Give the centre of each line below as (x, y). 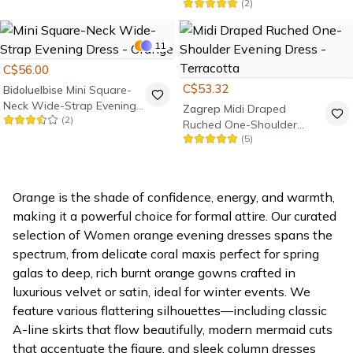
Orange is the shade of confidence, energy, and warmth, (174, 197)
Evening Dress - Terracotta (252, 140)
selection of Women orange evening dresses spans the (173, 235)
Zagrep (202, 109)
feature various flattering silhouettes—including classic (170, 310)
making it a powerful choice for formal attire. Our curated (175, 216)
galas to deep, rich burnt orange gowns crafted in (154, 273)
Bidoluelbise (33, 90)
